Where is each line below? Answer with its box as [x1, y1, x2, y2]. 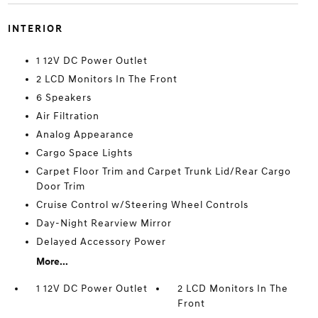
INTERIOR [7, 23, 63, 35]
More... [35, 256, 68, 268]
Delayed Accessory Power [35, 236, 166, 248]
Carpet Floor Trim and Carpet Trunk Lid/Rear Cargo [35, 165, 291, 177]
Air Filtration [35, 110, 99, 122]
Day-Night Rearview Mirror [35, 217, 172, 229]
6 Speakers [35, 92, 92, 104]
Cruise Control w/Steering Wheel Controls [35, 199, 248, 211]
